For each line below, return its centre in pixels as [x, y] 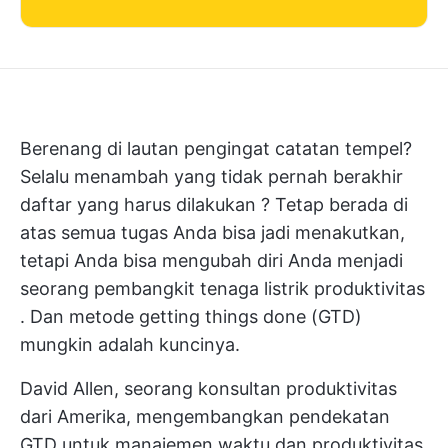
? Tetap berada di [332, 204]
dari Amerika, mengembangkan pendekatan [205, 416]
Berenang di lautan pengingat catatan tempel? [216, 148]
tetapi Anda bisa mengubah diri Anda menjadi [211, 260]
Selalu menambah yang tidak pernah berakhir [211, 176]
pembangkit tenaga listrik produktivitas [259, 288]
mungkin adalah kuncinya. [130, 344]
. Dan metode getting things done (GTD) [191, 316]
